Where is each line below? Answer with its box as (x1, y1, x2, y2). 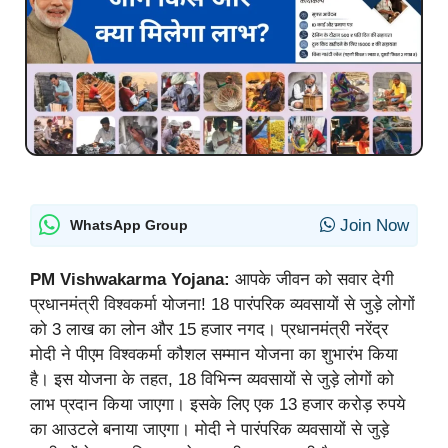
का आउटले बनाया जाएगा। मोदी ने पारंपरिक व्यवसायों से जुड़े (30, 419, 389, 439)
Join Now (335, 215, 409, 235)
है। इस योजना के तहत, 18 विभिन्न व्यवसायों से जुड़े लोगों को (30, 369, 394, 389)
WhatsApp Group (70, 216, 188, 233)
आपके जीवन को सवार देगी (235, 269, 394, 289)
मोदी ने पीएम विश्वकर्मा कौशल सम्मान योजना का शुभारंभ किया (30, 344, 398, 364)
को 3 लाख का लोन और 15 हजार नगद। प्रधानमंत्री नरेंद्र (30, 319, 388, 339)
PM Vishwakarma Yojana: (30, 269, 235, 289)
